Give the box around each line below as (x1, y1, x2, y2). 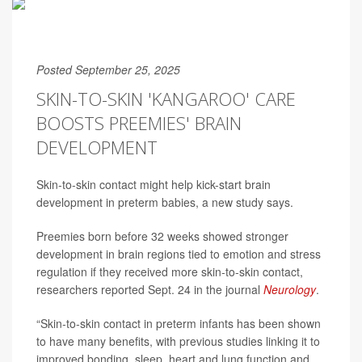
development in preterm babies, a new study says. (36, 194, 293, 210)
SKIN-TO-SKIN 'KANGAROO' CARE (36, 86, 296, 111)
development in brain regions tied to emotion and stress (36, 246, 321, 262)
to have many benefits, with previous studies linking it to (36, 333, 320, 349)
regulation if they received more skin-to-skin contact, (36, 263, 303, 280)
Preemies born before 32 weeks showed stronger (36, 228, 288, 244)
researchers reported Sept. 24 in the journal (36, 281, 263, 297)
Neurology (263, 281, 316, 297)
